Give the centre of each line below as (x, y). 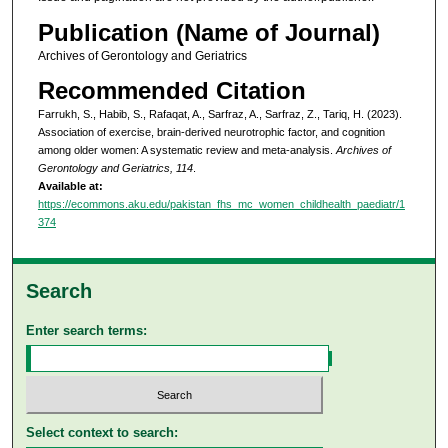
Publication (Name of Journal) (208, 32)
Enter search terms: (87, 330)
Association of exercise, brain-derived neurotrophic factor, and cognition (211, 132)
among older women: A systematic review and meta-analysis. (186, 150)
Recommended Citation (171, 91)
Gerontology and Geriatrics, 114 (115, 168)
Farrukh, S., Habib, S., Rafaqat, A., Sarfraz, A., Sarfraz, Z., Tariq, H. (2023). (219, 114)
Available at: (70, 186)
